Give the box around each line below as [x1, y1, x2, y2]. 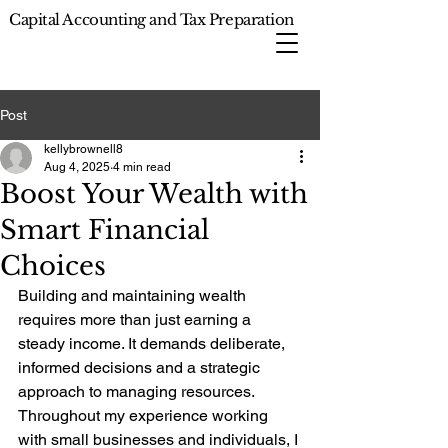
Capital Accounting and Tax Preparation [9, 10, 298, 29]
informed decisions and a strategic [18, 358, 264, 377]
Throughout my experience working [18, 406, 272, 425]
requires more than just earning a [18, 310, 255, 329]
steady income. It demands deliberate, [18, 334, 289, 353]
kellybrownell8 [44, 142, 123, 156]
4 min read [113, 160, 171, 174]
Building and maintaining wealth [18, 286, 250, 305]
